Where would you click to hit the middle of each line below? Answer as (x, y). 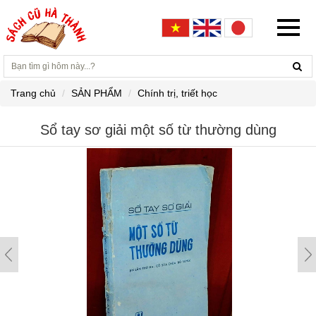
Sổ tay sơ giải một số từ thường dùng (158, 130)
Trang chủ (33, 93)
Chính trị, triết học (177, 93)
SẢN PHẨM (97, 93)
